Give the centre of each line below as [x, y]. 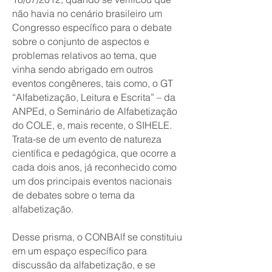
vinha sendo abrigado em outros [83, 69]
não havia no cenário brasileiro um [87, 13]
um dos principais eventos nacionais [92, 181]
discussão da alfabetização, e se [84, 265]
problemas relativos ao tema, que [84, 55]
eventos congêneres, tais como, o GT [93, 83]
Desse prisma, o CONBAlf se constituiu [97, 237]
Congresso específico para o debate [92, 27]
